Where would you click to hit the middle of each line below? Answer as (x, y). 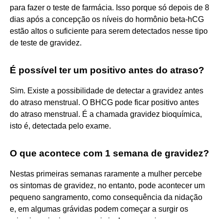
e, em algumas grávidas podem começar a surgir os (99, 209)
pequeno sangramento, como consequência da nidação (106, 197)
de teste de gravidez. (46, 43)
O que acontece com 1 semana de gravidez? (109, 153)
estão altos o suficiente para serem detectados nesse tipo (109, 31)
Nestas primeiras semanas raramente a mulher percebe (106, 174)
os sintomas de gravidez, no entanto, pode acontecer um (107, 185)
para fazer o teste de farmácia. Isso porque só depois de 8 (109, 7)
